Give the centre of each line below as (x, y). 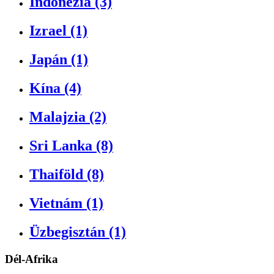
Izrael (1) (58, 31)
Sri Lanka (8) (71, 145)
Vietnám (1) (66, 203)
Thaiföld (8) (67, 174)
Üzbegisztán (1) (78, 231)
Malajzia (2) (68, 117)
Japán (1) (59, 60)
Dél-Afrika (31, 259)
